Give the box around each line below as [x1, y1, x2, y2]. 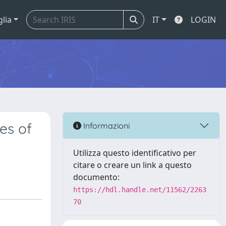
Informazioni [81, 120, 130, 131]
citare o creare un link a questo [73, 159, 192, 171]
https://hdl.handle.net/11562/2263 [73, 186, 206, 194]
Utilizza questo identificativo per [73, 147, 196, 158]
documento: [73, 172, 120, 183]
